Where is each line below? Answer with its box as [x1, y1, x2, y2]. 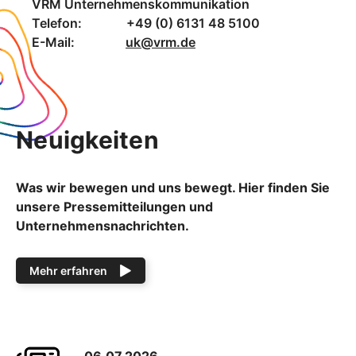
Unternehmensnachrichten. [16, 218, 189, 234]
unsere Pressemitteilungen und [16, 199, 213, 215]
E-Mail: [32, 34, 126, 50]
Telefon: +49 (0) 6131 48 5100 [32, 15, 260, 31]
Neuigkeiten [16, 126, 159, 154]
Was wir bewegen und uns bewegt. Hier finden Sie [16, 180, 330, 195]
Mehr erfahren [29, 264, 107, 277]
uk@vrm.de [126, 34, 195, 50]
